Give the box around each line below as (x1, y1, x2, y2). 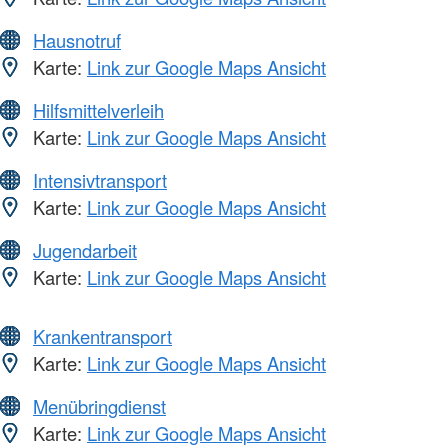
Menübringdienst (33, 393, 166, 420)
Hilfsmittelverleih (33, 97, 164, 124)
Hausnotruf (33, 27, 121, 54)
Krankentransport (33, 323, 172, 350)
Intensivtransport (33, 167, 167, 194)
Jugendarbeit (33, 237, 137, 264)
